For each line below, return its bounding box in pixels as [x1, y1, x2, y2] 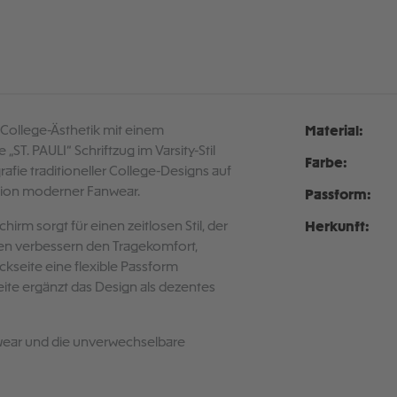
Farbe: [304, 156, 347, 171]
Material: [304, 124, 363, 139]
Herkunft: [304, 220, 370, 235]
